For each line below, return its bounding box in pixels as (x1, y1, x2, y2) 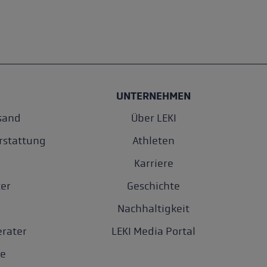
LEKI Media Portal (111, 225, 195, 238)
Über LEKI (131, 111, 176, 125)
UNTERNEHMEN (116, 89, 191, 103)
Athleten (132, 134, 175, 147)
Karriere (133, 157, 173, 170)
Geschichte (127, 179, 180, 193)
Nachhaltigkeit (117, 202, 190, 215)
